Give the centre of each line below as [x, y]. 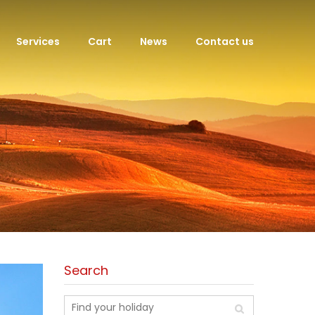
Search [86, 270]
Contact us [225, 41]
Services [38, 41]
